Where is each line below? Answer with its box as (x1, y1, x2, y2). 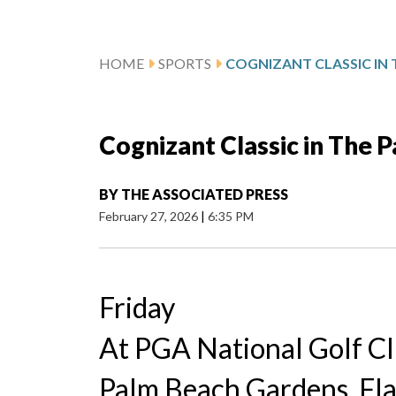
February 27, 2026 (99, 209, 201, 225)
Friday (99, 290, 175, 325)
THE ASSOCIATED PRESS (121, 186, 288, 203)
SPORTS (158, 55, 211, 72)
